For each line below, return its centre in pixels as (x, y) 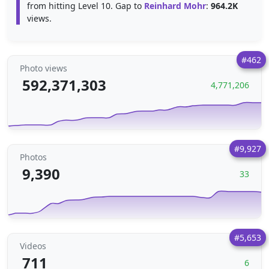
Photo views (44, 68)
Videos (33, 246)
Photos (33, 157)
